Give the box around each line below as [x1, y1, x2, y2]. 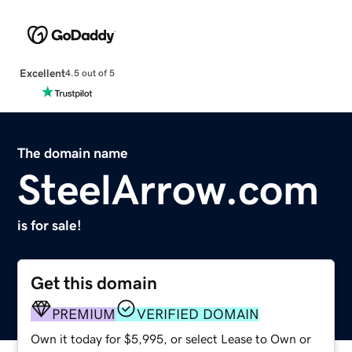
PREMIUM [52, 306, 116, 321]
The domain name [17, 145, 129, 160]
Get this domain [31, 273, 158, 292]
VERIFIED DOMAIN [137, 306, 260, 321]
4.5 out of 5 [64, 68, 115, 79]
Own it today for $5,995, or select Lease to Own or [31, 332, 312, 345]
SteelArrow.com [17, 167, 320, 211]
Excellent [19, 67, 65, 79]
